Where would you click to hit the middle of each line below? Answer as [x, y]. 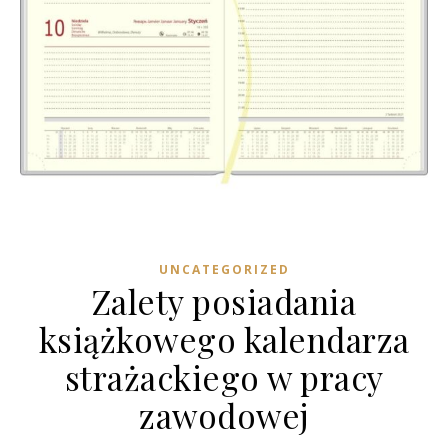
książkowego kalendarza [224, 339]
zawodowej [224, 415]
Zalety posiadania [224, 301]
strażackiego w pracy [224, 377]
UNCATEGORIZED [224, 269]
